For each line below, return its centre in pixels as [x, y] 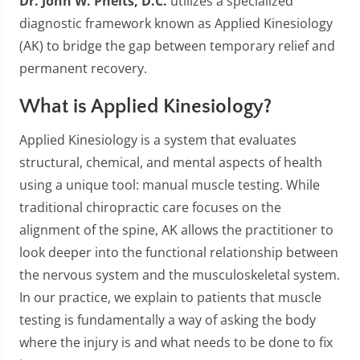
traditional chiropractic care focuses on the [150, 207]
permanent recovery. [83, 68]
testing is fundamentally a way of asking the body [168, 320]
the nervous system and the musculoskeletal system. [180, 275]
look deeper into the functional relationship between [179, 252]
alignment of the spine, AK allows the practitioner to [176, 230]
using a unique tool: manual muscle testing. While [170, 185]
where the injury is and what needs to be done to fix [176, 342]
